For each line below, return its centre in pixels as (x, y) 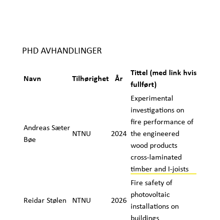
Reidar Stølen (46, 200)
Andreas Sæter (47, 127)
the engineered (155, 133)
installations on (154, 206)
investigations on (157, 110)
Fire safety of (151, 182)
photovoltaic (150, 194)
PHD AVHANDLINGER (62, 50)
